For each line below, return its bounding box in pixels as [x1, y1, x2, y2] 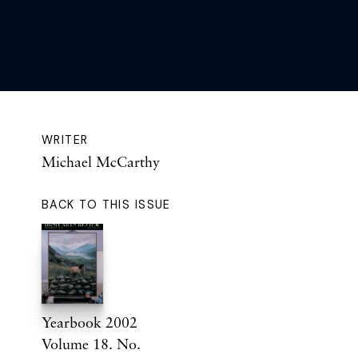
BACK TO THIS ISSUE [42, 197, 171, 212]
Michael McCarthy [42, 152, 160, 170]
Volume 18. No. [42, 334, 141, 352]
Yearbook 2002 [42, 312, 137, 331]
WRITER [42, 132, 89, 147]
